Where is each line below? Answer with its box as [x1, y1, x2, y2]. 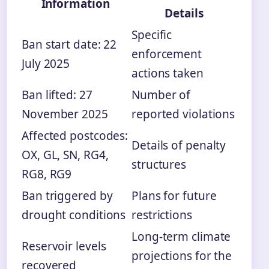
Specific [131, 27, 172, 43]
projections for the [131, 248, 232, 264]
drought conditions [22, 207, 126, 223]
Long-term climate [131, 229, 231, 245]
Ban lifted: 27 [22, 87, 92, 103]
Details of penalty [131, 138, 226, 154]
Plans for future [131, 188, 217, 204]
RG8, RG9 [22, 166, 72, 183]
